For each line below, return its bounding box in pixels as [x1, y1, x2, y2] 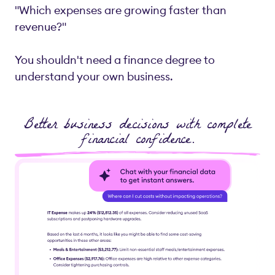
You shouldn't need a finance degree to [15, 52, 215, 67]
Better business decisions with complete [23, 112, 252, 140]
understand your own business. [15, 69, 173, 83]
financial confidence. [81, 126, 194, 155]
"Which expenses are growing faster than [15, 2, 227, 17]
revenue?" [15, 19, 66, 34]
